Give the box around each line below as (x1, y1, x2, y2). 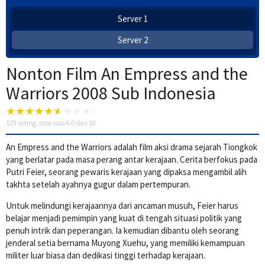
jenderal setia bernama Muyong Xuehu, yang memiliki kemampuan (6, 237, 245, 249)
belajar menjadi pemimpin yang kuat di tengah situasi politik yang (6, 212, 242, 224)
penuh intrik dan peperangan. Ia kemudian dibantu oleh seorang (6, 225, 239, 237)
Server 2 (117, 34, 148, 46)
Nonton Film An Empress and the (6, 62, 248, 85)
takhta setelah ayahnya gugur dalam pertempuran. (6, 179, 190, 190)
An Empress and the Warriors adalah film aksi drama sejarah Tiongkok (6, 141, 257, 153)
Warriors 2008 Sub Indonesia (6, 82, 216, 105)
